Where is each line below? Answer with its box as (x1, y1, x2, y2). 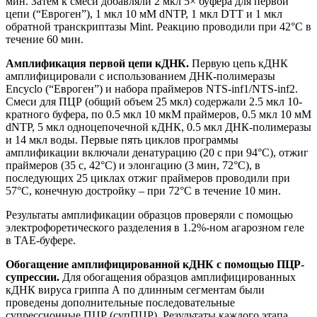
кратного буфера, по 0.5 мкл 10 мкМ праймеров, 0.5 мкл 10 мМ (6, 108, 311, 120)
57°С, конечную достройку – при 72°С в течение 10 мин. (6, 184, 281, 197)
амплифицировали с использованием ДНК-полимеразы (6, 69, 275, 82)
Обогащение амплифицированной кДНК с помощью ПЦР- (6, 258, 304, 270)
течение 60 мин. (6, 33, 83, 45)
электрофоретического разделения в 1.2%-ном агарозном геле (6, 221, 304, 234)
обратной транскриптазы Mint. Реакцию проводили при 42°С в (6, 20, 311, 33)
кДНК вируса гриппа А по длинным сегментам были (6, 283, 265, 296)
